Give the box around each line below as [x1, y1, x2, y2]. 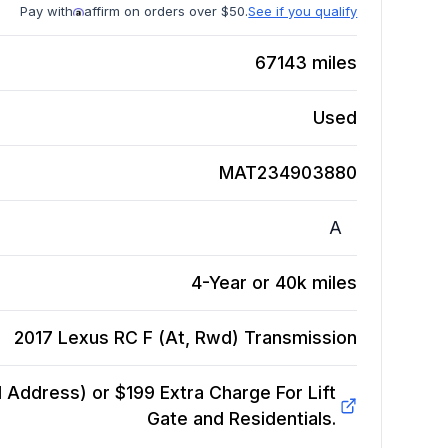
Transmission [244, 327, 358, 349]
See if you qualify [248, 3, 358, 20]
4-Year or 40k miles [191, 272, 358, 294]
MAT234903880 [219, 162, 358, 184]
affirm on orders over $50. [84, 3, 249, 20]
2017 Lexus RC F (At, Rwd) [14, 327, 240, 349]
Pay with [20, 3, 74, 20]
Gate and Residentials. [146, 408, 336, 430]
